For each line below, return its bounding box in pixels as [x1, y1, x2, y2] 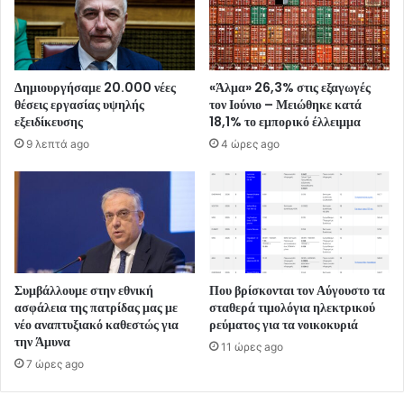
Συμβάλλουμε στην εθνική [14, 281, 153, 300]
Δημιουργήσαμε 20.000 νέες [14, 78, 176, 97]
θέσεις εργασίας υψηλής [14, 96, 144, 115]
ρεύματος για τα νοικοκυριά [209, 316, 358, 335]
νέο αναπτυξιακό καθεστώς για [14, 316, 179, 335]
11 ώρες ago [221, 340, 283, 354]
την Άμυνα [14, 333, 70, 352]
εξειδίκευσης [14, 113, 83, 132]
